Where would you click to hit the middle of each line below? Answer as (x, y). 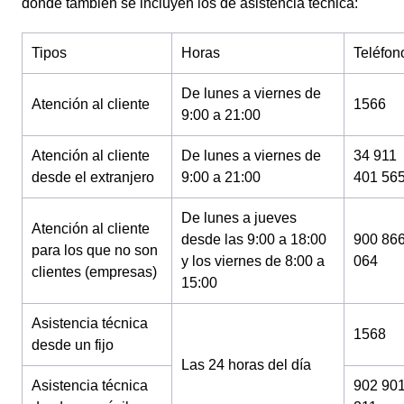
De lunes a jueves (239, 218)
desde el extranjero (93, 177)
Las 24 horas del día (246, 365)
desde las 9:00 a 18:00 (254, 239)
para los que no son (95, 250)
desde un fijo (73, 345)
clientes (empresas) (94, 272)
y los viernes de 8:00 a (253, 261)
